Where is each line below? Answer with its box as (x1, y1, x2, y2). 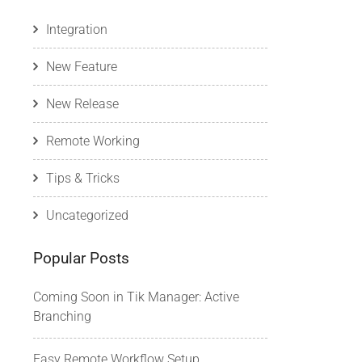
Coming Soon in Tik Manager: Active (33, 289, 239, 305)
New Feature (46, 59, 117, 74)
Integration (46, 22, 107, 37)
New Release (46, 96, 119, 112)
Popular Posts (33, 249, 129, 267)
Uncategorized (46, 208, 128, 223)
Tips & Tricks (46, 170, 120, 186)
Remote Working (46, 133, 140, 149)
